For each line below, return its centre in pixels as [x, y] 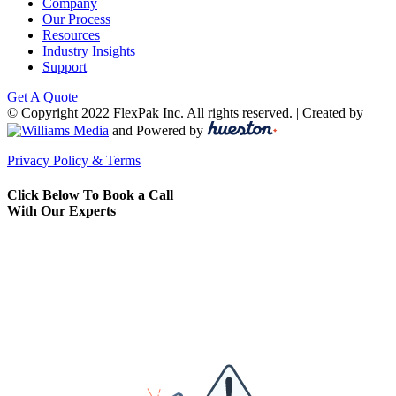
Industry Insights [89, 50]
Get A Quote [42, 96]
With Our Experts [61, 211]
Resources [71, 34]
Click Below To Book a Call [90, 195]
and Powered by [158, 130]
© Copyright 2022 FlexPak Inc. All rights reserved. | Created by [185, 112]
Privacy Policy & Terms [74, 160]
